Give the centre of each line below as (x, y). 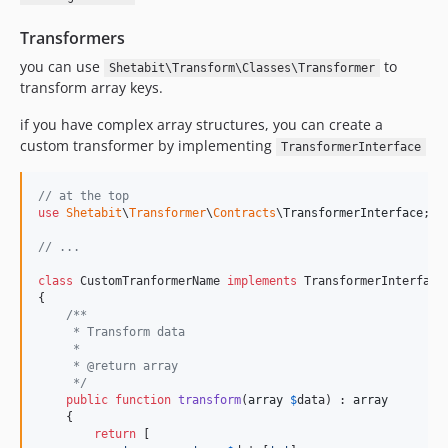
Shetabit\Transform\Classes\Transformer (241, 67)
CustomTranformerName (150, 280)
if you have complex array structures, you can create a (201, 124)
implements (262, 280)
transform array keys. (91, 87)
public (87, 399)
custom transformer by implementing (148, 145)
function (143, 399)
